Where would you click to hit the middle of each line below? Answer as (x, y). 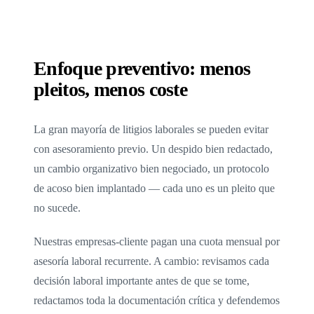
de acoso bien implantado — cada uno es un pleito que (154, 188)
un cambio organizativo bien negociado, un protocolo (151, 168)
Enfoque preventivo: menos (142, 68)
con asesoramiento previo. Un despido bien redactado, (153, 149)
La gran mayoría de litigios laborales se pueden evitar (151, 129)
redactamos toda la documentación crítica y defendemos (157, 300)
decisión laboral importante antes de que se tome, (142, 280)
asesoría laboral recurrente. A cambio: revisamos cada (151, 261)
